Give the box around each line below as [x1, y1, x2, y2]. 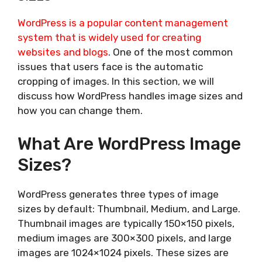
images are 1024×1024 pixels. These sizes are [18, 246, 229, 258]
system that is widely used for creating [18, 32, 201, 44]
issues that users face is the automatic [18, 61, 203, 73]
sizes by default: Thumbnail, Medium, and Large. [18, 202, 240, 215]
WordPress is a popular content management [18, 17, 228, 29]
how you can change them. [18, 105, 143, 117]
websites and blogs [18, 46, 108, 58]
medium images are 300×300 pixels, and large [18, 232, 232, 244]
